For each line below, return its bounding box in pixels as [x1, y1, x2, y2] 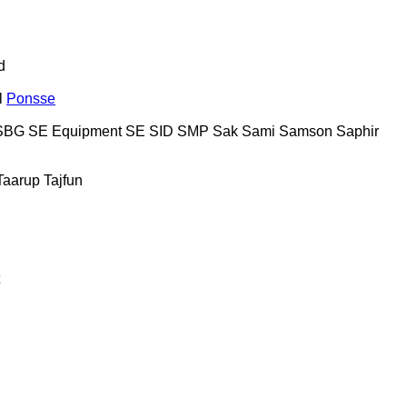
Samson [279, 123, 333, 139]
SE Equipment [28, 123, 122, 139]
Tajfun [44, 172, 83, 188]
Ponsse [6, 90, 55, 106]
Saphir [336, 123, 379, 139]
